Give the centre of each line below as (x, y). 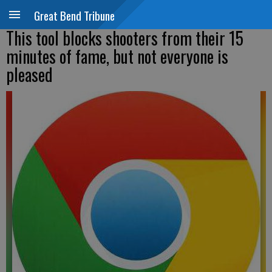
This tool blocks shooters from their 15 (125, 38)
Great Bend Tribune (74, 15)
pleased (29, 74)
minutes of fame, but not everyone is (117, 56)
